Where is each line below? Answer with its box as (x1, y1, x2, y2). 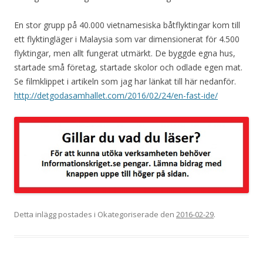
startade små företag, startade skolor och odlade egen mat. (14, 62, 242, 73)
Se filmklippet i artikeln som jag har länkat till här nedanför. (14, 76, 236, 87)
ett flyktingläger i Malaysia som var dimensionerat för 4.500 (14, 33, 240, 45)
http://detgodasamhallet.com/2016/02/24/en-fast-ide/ (14, 90, 218, 102)
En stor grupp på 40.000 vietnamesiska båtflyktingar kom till (14, 19, 240, 31)
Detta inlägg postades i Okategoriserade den (14, 209, 176, 220)
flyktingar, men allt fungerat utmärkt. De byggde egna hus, (14, 48, 235, 59)
